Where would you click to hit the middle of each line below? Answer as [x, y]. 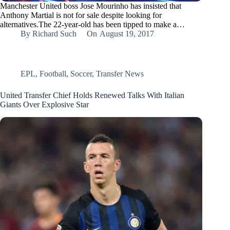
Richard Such [55, 34]
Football [53, 74]
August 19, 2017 [127, 34]
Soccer [81, 74]
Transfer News [120, 74]
